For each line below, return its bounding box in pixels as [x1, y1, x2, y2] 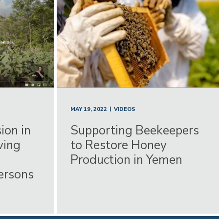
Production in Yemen [70, 151, 182, 168]
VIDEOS [114, 105, 135, 113]
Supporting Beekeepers [70, 122, 199, 139]
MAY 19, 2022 [70, 105, 107, 113]
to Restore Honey [70, 136, 167, 153]
